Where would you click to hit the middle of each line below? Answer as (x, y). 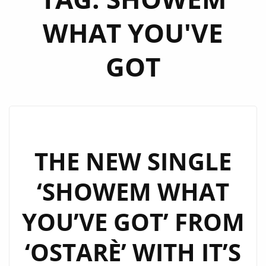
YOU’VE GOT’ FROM (133, 222)
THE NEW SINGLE (133, 161)
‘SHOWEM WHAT (133, 191)
